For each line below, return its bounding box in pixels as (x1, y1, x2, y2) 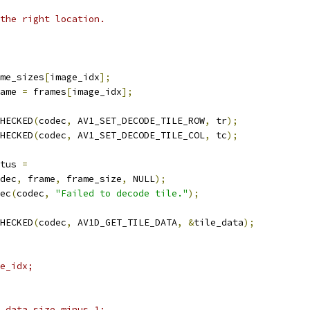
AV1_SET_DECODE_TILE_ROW (72, 115, 205, 127)
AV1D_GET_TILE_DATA (72, 217, 177, 228)
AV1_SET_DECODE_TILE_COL (72, 129, 205, 141)
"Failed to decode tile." (55, 188, 188, 199)
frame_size (61, 173, 122, 185)
